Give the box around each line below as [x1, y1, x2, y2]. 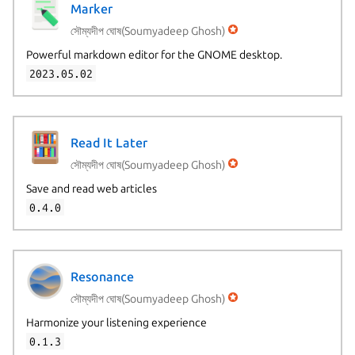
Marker [70, 2, 113, 17]
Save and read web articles [25, 181, 157, 195]
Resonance [70, 269, 134, 284]
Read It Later [70, 136, 147, 151]
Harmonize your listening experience [25, 315, 207, 329]
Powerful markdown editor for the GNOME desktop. [25, 48, 282, 61]
